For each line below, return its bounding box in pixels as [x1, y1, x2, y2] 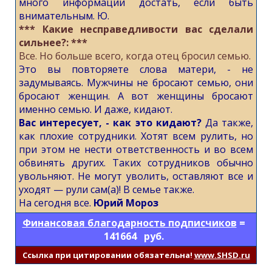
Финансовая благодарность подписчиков [22, 216, 237, 229]
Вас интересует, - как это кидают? [19, 116, 202, 129]
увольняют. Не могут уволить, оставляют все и [19, 169, 253, 183]
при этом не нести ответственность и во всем [19, 143, 253, 156]
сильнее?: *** [19, 36, 87, 49]
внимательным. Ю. [19, 9, 109, 22]
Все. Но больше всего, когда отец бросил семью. [19, 49, 251, 63]
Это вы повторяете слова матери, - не [19, 63, 253, 76]
